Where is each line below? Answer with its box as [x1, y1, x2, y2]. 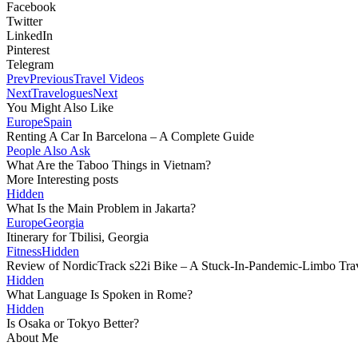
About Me [6, 330, 58, 344]
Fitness [6, 244, 42, 258]
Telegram [6, 57, 54, 71]
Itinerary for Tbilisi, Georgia [6, 229, 149, 244]
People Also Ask [6, 143, 90, 157]
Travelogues [31, 86, 93, 100]
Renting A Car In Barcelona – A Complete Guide [6, 129, 254, 143]
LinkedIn [6, 28, 53, 42]
